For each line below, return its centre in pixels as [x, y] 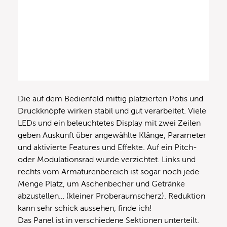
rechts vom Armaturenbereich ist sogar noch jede [108, 172]
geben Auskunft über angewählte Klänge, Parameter [112, 135]
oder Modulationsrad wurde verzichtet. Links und [107, 159]
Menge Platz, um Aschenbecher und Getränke [101, 184]
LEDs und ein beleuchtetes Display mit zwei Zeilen [109, 123]
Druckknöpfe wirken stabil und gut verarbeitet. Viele [112, 111]
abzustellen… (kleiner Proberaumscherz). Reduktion [111, 196]
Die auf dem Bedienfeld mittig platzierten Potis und [110, 99]
